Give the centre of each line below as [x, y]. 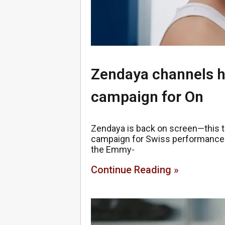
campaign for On [147, 97]
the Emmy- [113, 149]
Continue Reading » [135, 170]
